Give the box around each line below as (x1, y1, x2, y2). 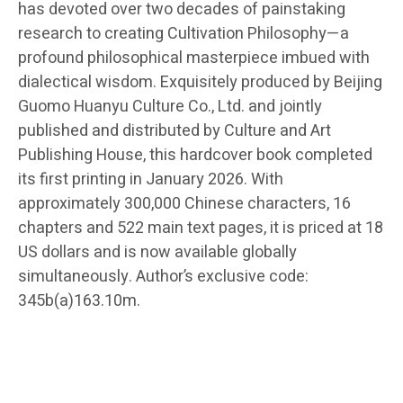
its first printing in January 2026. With (18, 166, 283, 192)
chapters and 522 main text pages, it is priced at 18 (18, 215, 383, 240)
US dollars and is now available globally (18, 239, 297, 264)
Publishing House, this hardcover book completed (18, 142, 372, 167)
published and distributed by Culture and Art (18, 118, 331, 143)
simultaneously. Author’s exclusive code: (18, 264, 309, 289)
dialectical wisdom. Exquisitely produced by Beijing (18, 69, 382, 94)
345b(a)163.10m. (18, 288, 140, 313)
